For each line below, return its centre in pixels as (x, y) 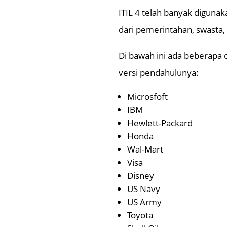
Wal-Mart (145, 149)
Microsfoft (148, 97)
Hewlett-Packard (160, 123)
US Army (145, 202)
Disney (141, 176)
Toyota (140, 215)
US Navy (144, 189)
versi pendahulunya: (159, 73)
